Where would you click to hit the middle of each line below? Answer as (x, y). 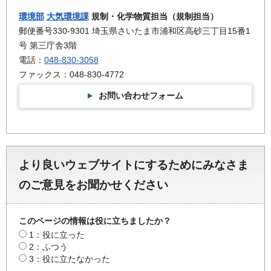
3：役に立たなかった (70, 259)
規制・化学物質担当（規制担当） (154, 16)
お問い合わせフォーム (141, 95)
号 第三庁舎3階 (48, 45)
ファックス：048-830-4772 (71, 74)
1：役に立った (57, 234)
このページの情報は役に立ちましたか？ (95, 220)
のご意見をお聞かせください (93, 184)
